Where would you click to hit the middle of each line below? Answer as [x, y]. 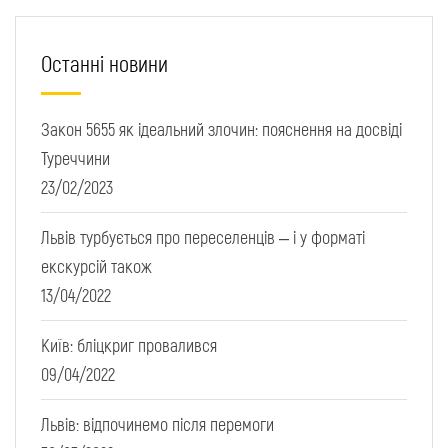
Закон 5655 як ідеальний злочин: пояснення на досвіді [221, 129]
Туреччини [75, 158]
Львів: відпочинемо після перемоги [157, 424]
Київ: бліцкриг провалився [129, 345]
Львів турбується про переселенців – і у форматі [203, 237]
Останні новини [104, 63]
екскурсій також [96, 266]
